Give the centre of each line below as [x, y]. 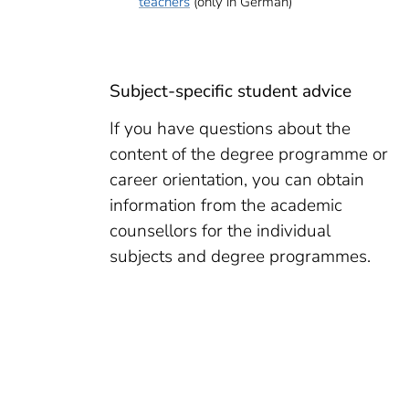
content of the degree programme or [249, 154]
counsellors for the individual [220, 231]
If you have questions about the [230, 129]
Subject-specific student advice [231, 91]
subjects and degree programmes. [240, 257]
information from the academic [226, 205]
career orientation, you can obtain [237, 180]
